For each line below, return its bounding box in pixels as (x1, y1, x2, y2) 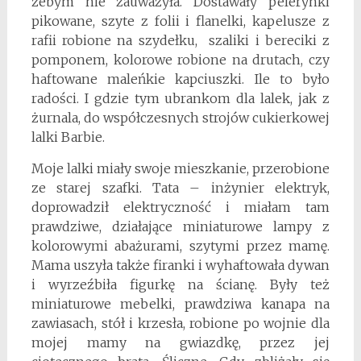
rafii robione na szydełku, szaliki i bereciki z (31, 32, 330, 49)
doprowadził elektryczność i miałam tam (31, 199, 330, 216)
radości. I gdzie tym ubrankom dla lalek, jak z (31, 90, 330, 107)
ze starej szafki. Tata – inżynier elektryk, (31, 180, 330, 197)
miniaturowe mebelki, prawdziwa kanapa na (31, 296, 330, 313)
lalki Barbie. (31, 129, 105, 146)
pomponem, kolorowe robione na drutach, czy (31, 52, 330, 68)
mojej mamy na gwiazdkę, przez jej (31, 334, 330, 351)
